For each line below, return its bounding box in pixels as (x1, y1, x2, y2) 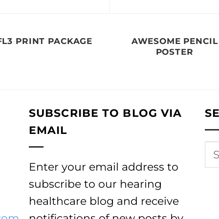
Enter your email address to (29, 159, 178, 174)
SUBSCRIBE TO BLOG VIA (29, 106, 182, 120)
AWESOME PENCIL (131, 36, 218, 46)
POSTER (155, 47, 194, 57)
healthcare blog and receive (29, 194, 179, 208)
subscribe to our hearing (29, 176, 162, 191)
